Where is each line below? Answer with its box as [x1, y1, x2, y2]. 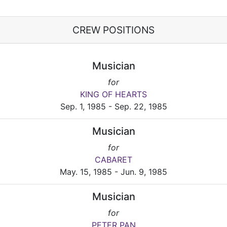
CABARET [95, 155, 132, 165]
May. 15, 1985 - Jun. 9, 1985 [60, 167, 167, 177]
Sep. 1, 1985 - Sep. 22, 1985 [60, 101, 167, 112]
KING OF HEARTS [80, 89, 147, 100]
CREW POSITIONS [72, 24, 155, 36]
